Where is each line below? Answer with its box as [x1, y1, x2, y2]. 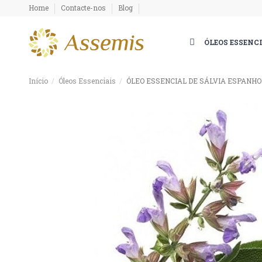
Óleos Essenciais [58, 75, 116, 85]
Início [28, 75, 48, 85]
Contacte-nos [60, 2, 108, 12]
